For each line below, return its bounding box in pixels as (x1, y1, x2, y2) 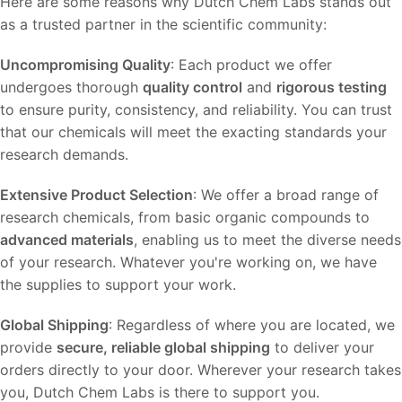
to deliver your (270, 338, 374, 356)
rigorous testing (276, 78, 387, 96)
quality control (143, 78, 242, 96)
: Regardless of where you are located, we (109, 316, 395, 334)
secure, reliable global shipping (57, 338, 270, 356)
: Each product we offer (170, 56, 332, 74)
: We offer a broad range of (193, 186, 379, 204)
